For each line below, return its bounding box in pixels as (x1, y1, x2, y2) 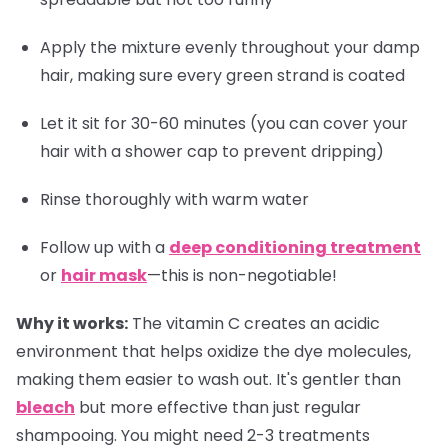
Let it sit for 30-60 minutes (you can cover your (40, 111, 408, 135)
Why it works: (16, 311, 128, 335)
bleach (16, 395, 75, 419)
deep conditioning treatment (169, 235, 421, 259)
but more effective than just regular (75, 395, 361, 419)
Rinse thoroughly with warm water (40, 187, 309, 211)
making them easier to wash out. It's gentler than (16, 367, 401, 391)
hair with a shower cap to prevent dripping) (40, 139, 384, 163)
